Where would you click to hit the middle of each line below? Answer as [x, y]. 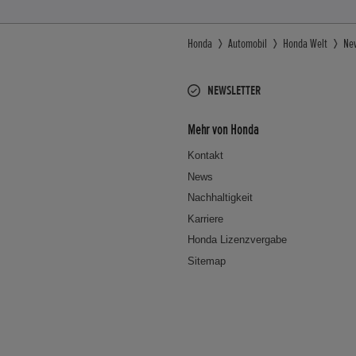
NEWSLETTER [234, 91]
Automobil [248, 44]
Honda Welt [305, 44]
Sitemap [207, 261]
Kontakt [205, 156]
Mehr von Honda [223, 129]
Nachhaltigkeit [220, 198]
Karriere [205, 219]
